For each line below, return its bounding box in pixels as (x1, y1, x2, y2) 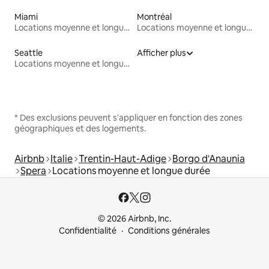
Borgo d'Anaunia (172, 152, 245, 165)
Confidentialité (59, 225, 116, 236)
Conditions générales (128, 225, 210, 236)
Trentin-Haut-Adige (79, 152, 166, 165)
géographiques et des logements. (14, 122, 146, 134)
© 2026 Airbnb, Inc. (98, 213, 171, 224)
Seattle (14, 47, 43, 58)
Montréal (137, 11, 172, 22)
